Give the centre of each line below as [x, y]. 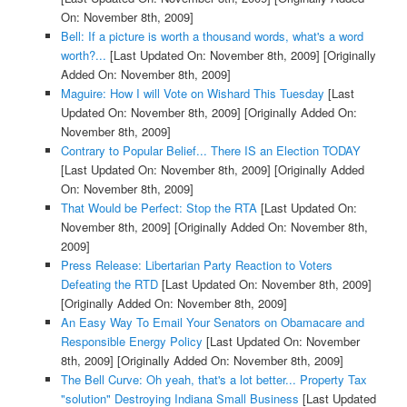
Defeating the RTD [109, 284]
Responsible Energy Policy [131, 342]
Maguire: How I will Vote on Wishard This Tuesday [192, 94]
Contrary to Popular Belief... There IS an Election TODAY [210, 151]
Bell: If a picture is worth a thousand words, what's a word [212, 36]
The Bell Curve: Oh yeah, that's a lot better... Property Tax [213, 380]
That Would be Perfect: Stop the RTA [159, 208]
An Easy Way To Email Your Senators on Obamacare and [212, 323]
